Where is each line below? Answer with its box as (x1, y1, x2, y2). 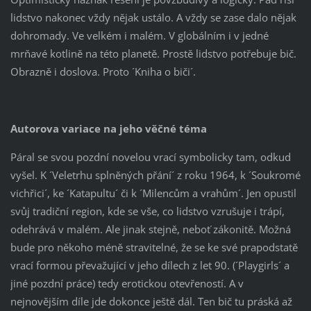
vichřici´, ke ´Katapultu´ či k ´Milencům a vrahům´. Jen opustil (10, 185, 296, 200)
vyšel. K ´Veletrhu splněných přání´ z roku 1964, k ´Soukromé (10, 167, 301, 182)
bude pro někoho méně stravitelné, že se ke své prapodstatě (10, 239, 298, 254)
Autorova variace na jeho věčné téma (10, 121, 207, 135)
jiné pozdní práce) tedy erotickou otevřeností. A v (10, 276, 244, 290)
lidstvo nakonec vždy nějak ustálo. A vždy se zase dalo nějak (10, 10, 296, 25)
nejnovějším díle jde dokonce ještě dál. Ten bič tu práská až (10, 294, 292, 308)
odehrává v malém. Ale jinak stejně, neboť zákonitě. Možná (10, 221, 291, 236)
